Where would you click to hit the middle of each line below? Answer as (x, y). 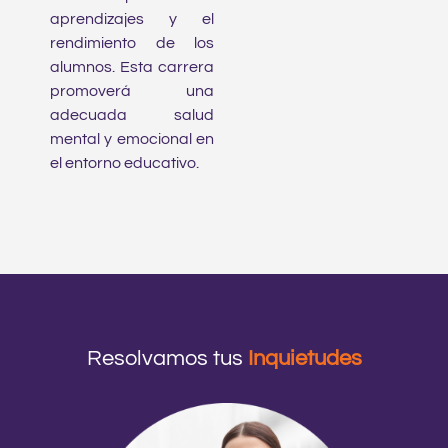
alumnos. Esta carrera (132, 66)
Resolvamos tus (167, 358)
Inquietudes (304, 358)
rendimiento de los (132, 42)
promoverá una (132, 90)
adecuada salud (132, 114)
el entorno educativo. (124, 162)
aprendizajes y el (132, 18)
